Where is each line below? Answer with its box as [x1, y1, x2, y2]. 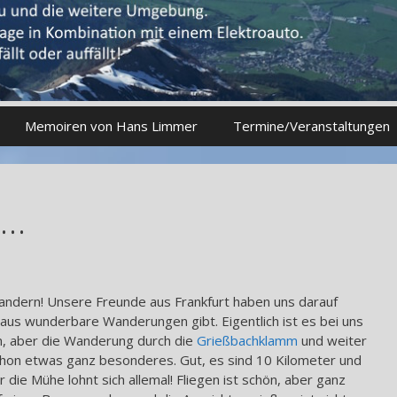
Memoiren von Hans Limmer [24, 117, 198, 136]
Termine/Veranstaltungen [232, 117, 390, 136]
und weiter [298, 331, 367, 349]
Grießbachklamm [197, 331, 298, 349]
